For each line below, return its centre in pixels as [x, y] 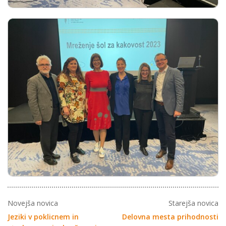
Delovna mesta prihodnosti [170, 217]
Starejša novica [193, 203]
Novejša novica [33, 203]
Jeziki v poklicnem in [43, 217]
